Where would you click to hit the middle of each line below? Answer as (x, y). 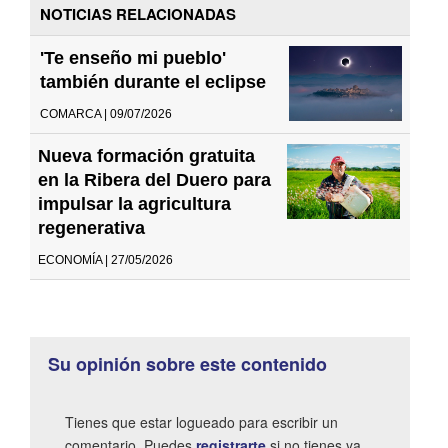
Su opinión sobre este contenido (187, 363)
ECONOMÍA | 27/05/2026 (105, 259)
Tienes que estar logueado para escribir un (201, 421)
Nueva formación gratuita (146, 155)
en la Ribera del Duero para (154, 179)
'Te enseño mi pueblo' (133, 57)
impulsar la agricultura (134, 203)
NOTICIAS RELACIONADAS (138, 13)
